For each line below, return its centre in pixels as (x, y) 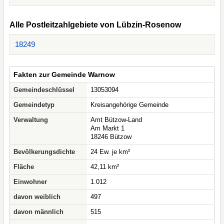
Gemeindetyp (34, 105)
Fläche (24, 167)
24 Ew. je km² (110, 152)
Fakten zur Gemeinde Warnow (64, 74)
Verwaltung (31, 120)
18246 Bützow (111, 137)
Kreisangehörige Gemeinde (129, 105)
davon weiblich (37, 197)
